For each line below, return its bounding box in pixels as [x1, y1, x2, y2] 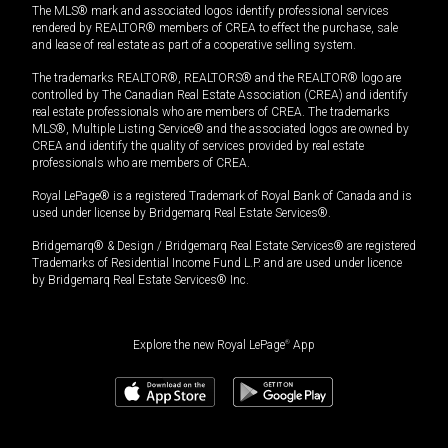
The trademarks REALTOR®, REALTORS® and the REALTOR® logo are [32, 71, 401, 86]
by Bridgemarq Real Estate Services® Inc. [32, 273, 249, 288]
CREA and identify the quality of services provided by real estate [32, 139, 364, 154]
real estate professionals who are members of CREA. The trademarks [32, 105, 390, 120]
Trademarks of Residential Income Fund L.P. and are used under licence [32, 256, 402, 271]
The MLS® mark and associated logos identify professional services [32, 4, 389, 19]
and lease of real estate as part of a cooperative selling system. [32, 38, 356, 53]
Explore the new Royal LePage [133, 338, 285, 353]
